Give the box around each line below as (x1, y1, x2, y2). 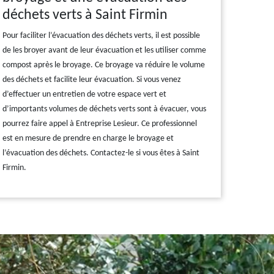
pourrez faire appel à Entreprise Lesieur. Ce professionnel (2, 119, 198, 128)
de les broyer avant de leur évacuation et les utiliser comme (2, 46, 207, 55)
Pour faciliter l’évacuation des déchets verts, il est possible (2, 31, 201, 40)
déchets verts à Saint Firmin (2, 8, 168, 23)
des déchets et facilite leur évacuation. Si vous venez (2, 75, 182, 84)
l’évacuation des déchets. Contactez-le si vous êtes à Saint (2, 149, 200, 158)
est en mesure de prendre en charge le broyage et (2, 134, 174, 143)
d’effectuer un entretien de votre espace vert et (2, 90, 167, 99)
